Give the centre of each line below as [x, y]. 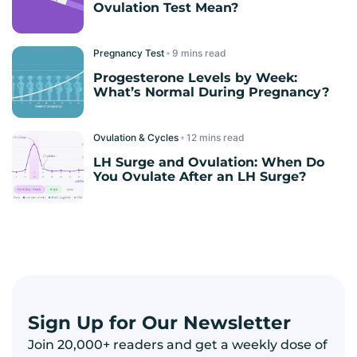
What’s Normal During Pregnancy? [211, 92]
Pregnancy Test [130, 53]
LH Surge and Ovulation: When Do [209, 162]
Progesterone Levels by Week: [195, 77]
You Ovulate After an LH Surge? [200, 176]
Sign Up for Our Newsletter [159, 322]
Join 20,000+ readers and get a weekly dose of [178, 344]
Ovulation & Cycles [137, 137]
